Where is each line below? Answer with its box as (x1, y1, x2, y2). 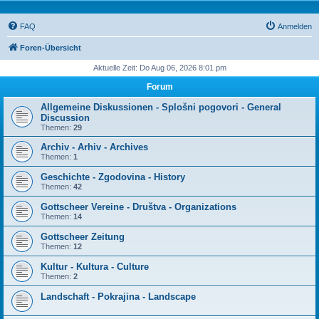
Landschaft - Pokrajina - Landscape (41, 291, 196, 302)
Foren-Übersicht (20, 43, 81, 52)
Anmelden (278, 22, 312, 31)
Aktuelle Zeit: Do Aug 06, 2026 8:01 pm (93, 63, 226, 72)
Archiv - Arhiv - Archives (41, 142, 148, 152)
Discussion (41, 113, 90, 123)
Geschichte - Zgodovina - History (41, 172, 185, 182)
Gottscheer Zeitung (41, 231, 125, 242)
